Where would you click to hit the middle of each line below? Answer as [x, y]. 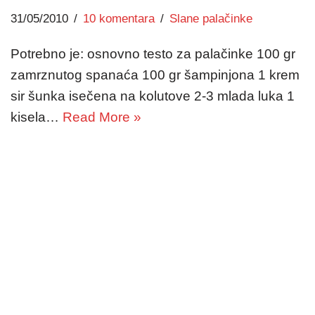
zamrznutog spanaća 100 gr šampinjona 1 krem [155, 75]
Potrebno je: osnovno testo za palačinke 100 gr [153, 53]
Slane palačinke [211, 18]
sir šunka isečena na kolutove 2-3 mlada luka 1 [153, 96]
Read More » [102, 117]
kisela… [37, 117]
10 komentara [119, 18]
